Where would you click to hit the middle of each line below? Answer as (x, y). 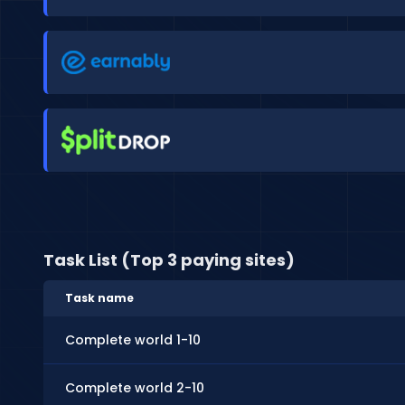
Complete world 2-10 (135, 388)
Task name (99, 298)
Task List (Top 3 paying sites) (169, 260)
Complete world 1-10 (133, 340)
